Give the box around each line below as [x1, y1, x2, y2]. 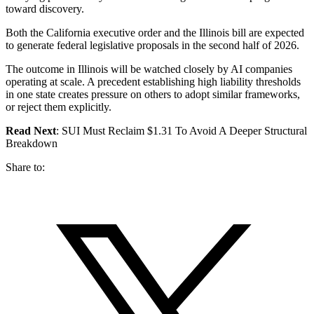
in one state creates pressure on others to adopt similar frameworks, [6, 88, 300, 100]
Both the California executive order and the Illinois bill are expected [6, 26, 304, 39]
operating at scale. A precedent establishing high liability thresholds [6, 75, 301, 88]
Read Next [6, 124, 56, 137]
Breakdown [6, 137, 57, 149]
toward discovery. [6, 2, 84, 15]
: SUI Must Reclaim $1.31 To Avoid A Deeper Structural [56, 124, 307, 137]
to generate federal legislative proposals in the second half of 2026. [6, 39, 299, 51]
